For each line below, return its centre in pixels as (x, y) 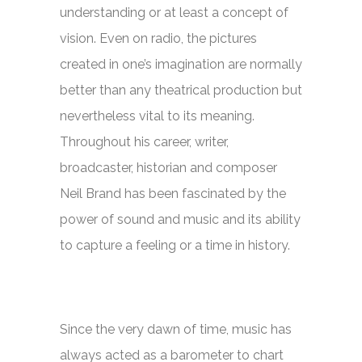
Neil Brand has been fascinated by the (173, 193)
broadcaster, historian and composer (168, 167)
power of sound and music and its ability (180, 219)
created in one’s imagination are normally (181, 64)
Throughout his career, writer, (144, 141)
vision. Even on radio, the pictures (158, 38)
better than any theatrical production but (181, 90)
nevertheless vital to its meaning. (157, 116)
